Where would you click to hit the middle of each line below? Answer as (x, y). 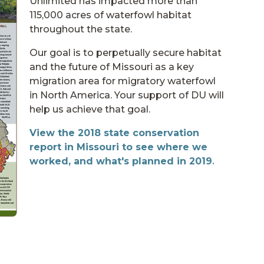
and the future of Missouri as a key (112, 67)
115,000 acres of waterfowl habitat (110, 15)
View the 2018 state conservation (114, 133)
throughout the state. (81, 29)
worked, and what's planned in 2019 (121, 161)
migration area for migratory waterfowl (123, 81)
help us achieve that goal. (90, 109)
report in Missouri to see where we (118, 147)
